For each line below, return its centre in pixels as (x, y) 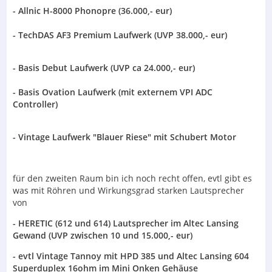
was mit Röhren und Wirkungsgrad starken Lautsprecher (128, 190)
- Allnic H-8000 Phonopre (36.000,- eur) (92, 10)
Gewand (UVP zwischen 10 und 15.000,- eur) (103, 235)
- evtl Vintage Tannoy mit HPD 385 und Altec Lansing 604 (131, 256)
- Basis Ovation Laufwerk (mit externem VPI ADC (113, 92)
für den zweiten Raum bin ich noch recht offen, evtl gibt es (132, 178)
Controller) (35, 104)
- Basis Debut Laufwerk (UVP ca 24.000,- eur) (104, 67)
